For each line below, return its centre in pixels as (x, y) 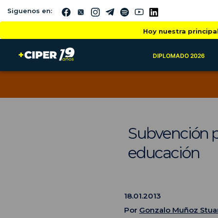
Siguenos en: (30, 10)
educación (164, 152)
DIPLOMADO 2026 (179, 56)
